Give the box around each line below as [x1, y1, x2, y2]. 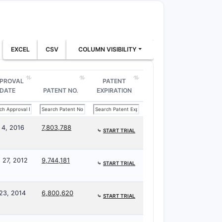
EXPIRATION [97, 87, 132, 94]
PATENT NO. [43, 87, 78, 94]
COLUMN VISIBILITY [78, 46, 137, 53]
